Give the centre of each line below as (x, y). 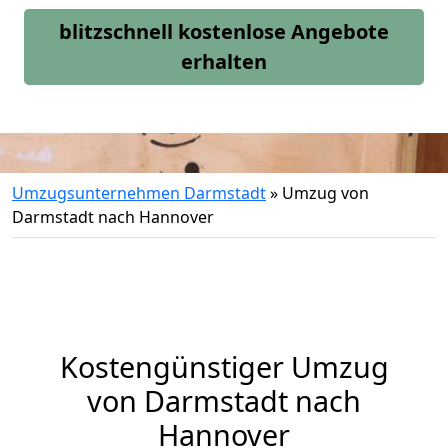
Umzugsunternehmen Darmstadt (139, 193)
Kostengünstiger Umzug (224, 366)
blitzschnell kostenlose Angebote (224, 31)
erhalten (224, 61)
